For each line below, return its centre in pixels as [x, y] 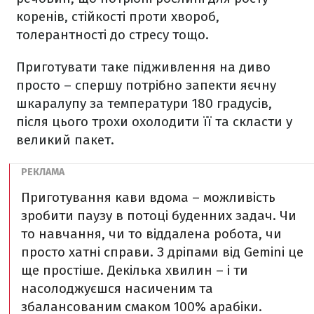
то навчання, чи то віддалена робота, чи [151, 234]
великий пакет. [67, 140]
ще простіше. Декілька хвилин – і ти [135, 270]
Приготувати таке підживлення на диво [143, 67]
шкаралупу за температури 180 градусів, [144, 103]
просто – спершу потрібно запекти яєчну [146, 85]
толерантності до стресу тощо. [114, 35]
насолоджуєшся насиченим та [117, 288]
